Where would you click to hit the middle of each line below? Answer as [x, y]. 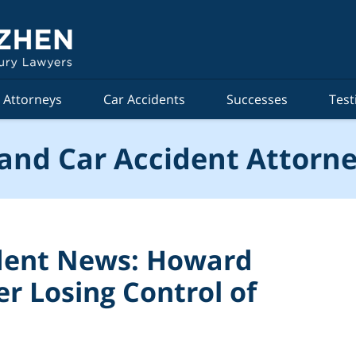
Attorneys [33, 99]
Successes [257, 99]
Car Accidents [144, 99]
